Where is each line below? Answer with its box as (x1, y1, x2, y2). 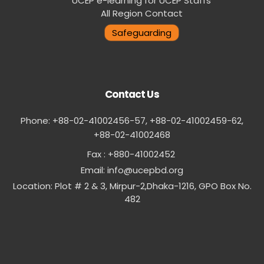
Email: (81, 163, 107, 176)
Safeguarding (111, 26, 171, 39)
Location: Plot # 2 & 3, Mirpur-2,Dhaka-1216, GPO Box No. (12, 179, 252, 192)
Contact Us (105, 87, 159, 101)
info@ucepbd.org (107, 163, 183, 176)
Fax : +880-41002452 (87, 147, 177, 160)
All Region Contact (100, 6, 183, 19)
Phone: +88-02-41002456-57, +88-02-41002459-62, (21, 114, 243, 127)
